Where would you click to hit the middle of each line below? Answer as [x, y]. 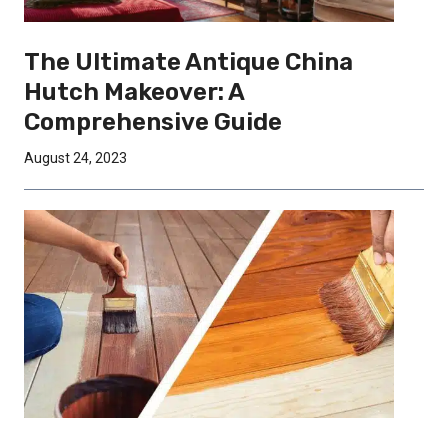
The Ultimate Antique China [188, 61]
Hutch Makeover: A [134, 91]
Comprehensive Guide [153, 121]
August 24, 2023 [75, 157]
